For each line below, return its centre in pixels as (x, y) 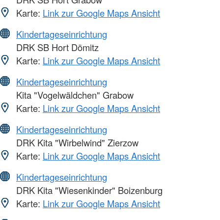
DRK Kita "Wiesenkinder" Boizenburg (88, 190)
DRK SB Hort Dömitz (56, 47)
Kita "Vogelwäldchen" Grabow (74, 95)
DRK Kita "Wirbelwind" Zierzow (76, 143)
